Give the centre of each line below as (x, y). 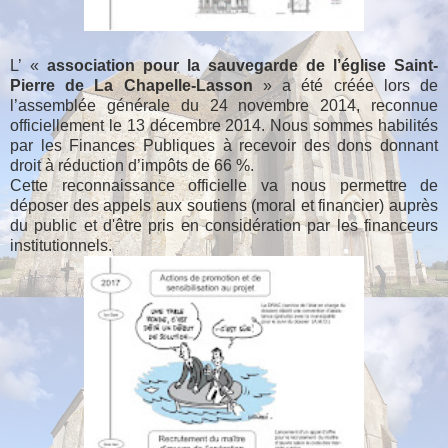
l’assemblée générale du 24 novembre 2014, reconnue (224, 105)
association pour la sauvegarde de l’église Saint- (242, 65)
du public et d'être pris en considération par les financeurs (224, 225)
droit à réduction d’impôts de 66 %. (132, 165)
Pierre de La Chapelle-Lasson (131, 85)
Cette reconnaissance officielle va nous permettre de (224, 185)
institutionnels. (61, 245)
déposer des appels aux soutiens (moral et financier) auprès (224, 205)
